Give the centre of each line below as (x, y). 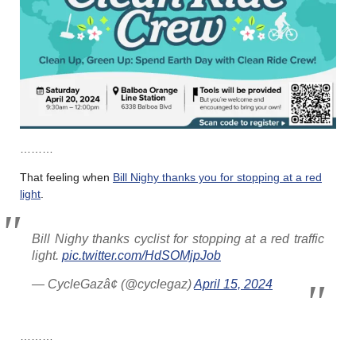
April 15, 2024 (233, 284)
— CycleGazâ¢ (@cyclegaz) (113, 284)
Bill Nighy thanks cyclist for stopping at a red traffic (178, 238)
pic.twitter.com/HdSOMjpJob (141, 255)
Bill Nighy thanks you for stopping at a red (217, 177)
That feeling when (66, 177)
